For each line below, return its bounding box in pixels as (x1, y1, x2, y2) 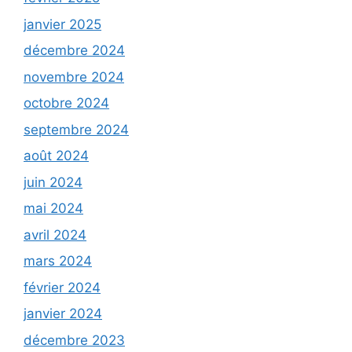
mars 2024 (24, 253, 92, 269)
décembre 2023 (24, 332, 125, 348)
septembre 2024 (24, 121, 129, 137)
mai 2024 (24, 200, 83, 217)
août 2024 (24, 148, 89, 164)
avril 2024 (24, 226, 86, 243)
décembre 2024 (24, 42, 125, 59)
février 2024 (24, 279, 101, 295)
